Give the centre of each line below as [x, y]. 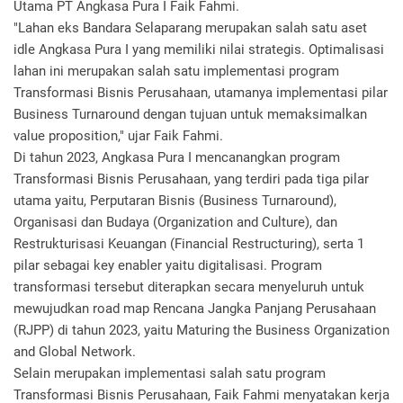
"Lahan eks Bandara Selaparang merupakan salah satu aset [190, 28]
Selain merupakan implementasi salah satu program [170, 373]
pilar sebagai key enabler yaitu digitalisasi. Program [168, 265]
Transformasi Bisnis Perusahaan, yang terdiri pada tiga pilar [191, 179]
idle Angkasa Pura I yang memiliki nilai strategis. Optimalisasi [199, 49]
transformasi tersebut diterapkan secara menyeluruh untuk [189, 287]
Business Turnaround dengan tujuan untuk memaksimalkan [190, 114]
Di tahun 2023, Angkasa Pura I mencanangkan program [177, 157]
